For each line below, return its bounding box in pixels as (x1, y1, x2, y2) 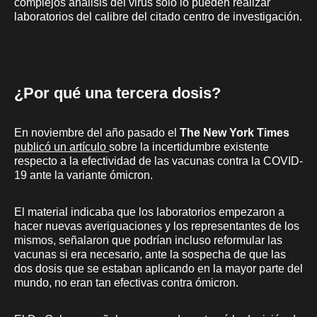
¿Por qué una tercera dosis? (14, 83, 221, 102)
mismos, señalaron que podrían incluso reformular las (14, 234, 282, 246)
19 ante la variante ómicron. (14, 168, 153, 181)
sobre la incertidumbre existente (109, 140, 269, 153)
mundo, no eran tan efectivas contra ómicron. (14, 276, 238, 289)
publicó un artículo (14, 140, 109, 153)
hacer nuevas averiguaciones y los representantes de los (14, 219, 299, 232)
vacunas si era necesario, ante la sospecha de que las (14, 248, 286, 260)
